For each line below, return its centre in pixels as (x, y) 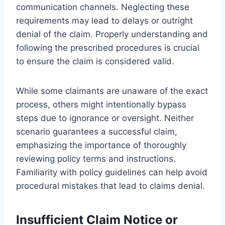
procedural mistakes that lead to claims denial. (110, 186)
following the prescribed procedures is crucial (108, 47)
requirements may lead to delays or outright (104, 20)
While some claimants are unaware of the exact (112, 91)
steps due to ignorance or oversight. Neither (105, 118)
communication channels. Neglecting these (103, 7)
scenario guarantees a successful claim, (97, 131)
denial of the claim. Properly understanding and (112, 34)
